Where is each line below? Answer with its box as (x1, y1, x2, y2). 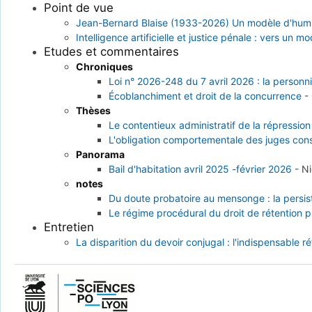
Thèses (76, 104, 111, 117)
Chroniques (76, 61, 134, 73)
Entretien (43, 220, 94, 235)
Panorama (76, 148, 125, 161)
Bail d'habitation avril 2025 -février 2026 (108, 163, 292, 175)
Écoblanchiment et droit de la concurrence (108, 90, 302, 102)
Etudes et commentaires (43, 45, 179, 59)
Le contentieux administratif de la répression (108, 119, 311, 132)
